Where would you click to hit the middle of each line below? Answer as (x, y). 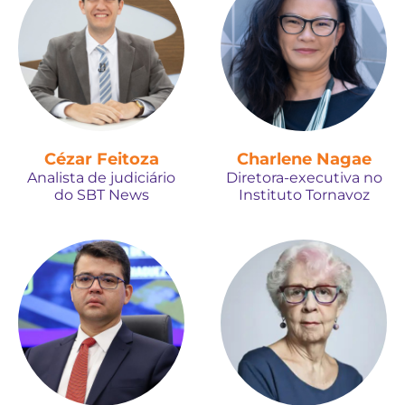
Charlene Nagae (304, 159)
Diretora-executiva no (304, 177)
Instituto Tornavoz (304, 194)
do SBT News (101, 194)
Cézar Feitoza (101, 159)
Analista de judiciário (101, 177)
